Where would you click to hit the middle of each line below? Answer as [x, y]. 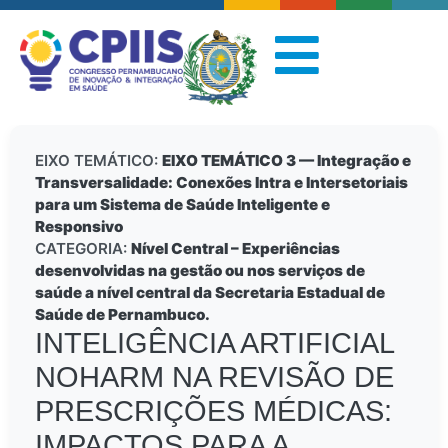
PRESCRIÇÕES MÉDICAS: [213, 411]
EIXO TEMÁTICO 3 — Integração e [286, 161]
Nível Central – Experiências [235, 249]
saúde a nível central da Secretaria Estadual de [210, 293]
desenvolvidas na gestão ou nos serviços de [200, 271]
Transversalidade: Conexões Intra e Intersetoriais [221, 183]
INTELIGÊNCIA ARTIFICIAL [214, 343]
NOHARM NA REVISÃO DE [214, 377]
